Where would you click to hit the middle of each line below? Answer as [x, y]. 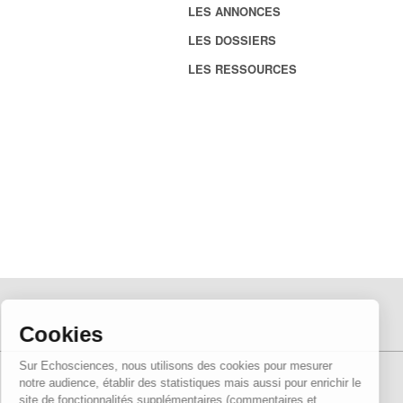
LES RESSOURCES [242, 69]
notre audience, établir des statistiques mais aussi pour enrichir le [207, 382]
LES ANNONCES [234, 12]
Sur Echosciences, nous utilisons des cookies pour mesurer [193, 365]
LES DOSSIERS [232, 40]
